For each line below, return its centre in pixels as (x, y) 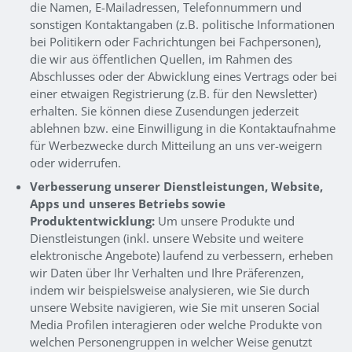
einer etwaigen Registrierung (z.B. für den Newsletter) (173, 93)
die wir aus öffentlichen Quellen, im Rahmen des (161, 59)
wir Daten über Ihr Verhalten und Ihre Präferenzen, (167, 272)
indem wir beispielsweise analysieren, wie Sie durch (169, 290)
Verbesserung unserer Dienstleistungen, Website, (176, 186)
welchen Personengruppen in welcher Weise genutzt (170, 341)
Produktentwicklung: (92, 220)
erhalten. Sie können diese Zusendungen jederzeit (164, 110)
